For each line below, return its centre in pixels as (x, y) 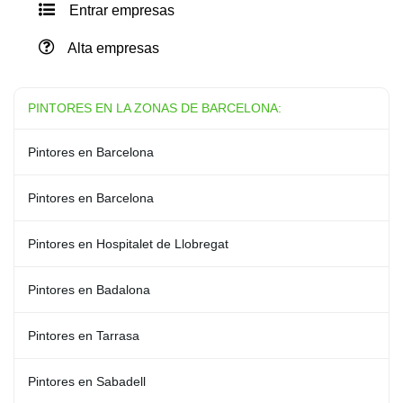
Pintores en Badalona (89, 290)
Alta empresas (112, 48)
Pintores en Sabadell (87, 381)
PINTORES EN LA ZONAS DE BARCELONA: (155, 108)
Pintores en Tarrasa (84, 336)
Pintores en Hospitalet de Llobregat (128, 244)
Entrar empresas (120, 10)
